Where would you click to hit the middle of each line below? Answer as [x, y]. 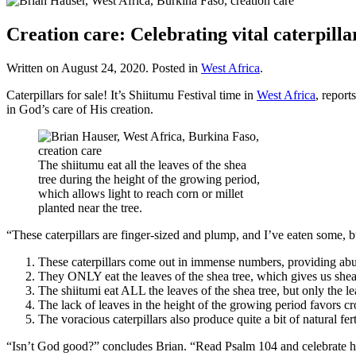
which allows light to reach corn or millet [141, 193]
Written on [34, 68]
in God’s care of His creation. [80, 109]
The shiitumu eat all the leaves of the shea [142, 164]
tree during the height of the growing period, [149, 179]
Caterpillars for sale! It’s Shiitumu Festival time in [132, 95]
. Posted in [173, 68]
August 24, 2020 [103, 68]
